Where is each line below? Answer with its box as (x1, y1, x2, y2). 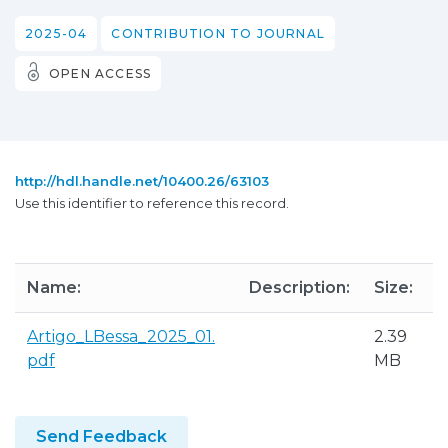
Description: (249, 278, 350, 297)
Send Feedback (36, 427, 167, 446)
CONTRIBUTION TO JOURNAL (111, 26, 326, 41)
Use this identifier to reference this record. (15, 195, 289, 211)
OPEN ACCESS (49, 66, 152, 81)
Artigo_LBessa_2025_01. (27, 327, 215, 346)
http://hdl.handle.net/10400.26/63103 (15, 173, 269, 189)
